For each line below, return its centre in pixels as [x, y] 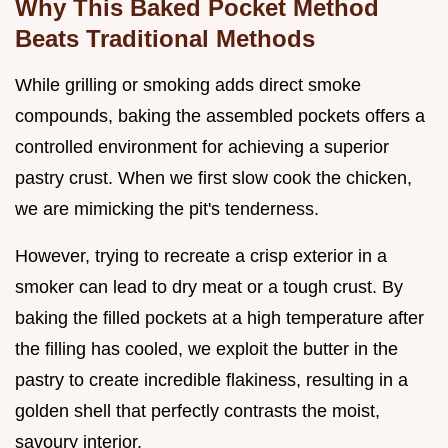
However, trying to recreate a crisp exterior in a [201, 256]
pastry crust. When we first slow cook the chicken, [213, 178]
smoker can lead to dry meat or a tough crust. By [209, 287]
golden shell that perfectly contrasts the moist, [197, 411]
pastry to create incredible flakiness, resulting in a [211, 380]
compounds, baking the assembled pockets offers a [220, 116]
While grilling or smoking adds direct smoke [188, 85]
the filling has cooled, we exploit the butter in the [206, 349]
